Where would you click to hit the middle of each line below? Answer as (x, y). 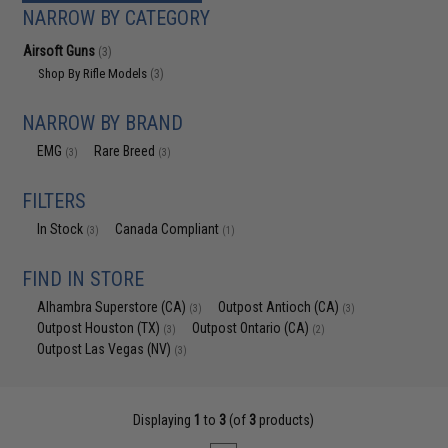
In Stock (62, 229)
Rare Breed (126, 151)
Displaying (164, 420)
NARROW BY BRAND (103, 123)
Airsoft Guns (61, 51)
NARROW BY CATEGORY (116, 18)
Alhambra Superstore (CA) (113, 307)
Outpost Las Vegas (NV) (106, 349)
